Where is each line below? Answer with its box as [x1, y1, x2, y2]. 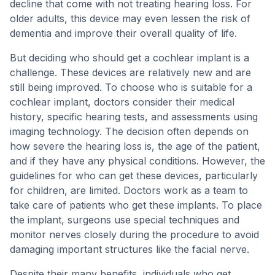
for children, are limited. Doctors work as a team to [10, 184, 248, 196]
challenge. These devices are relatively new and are [10, 66, 251, 79]
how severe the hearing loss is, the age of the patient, [10, 140, 260, 152]
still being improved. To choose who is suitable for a [10, 81, 252, 93]
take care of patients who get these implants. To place [10, 199, 262, 211]
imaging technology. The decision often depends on [10, 125, 249, 137]
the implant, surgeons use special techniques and [10, 214, 239, 226]
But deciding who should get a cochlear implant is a [10, 52, 249, 64]
